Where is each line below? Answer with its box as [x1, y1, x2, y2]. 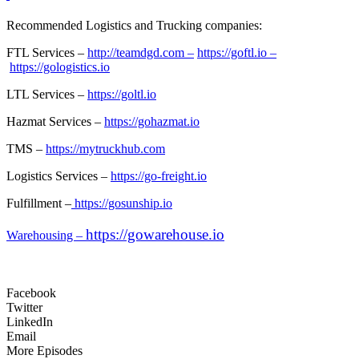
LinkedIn [6, 314, 53, 329]
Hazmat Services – [6, 115, 104, 129]
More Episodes [6, 343, 83, 357]
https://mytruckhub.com [46, 142, 165, 156]
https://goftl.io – [197, 46, 276, 60]
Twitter [6, 300, 42, 314]
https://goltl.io [87, 87, 156, 102]
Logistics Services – [6, 169, 111, 184]
